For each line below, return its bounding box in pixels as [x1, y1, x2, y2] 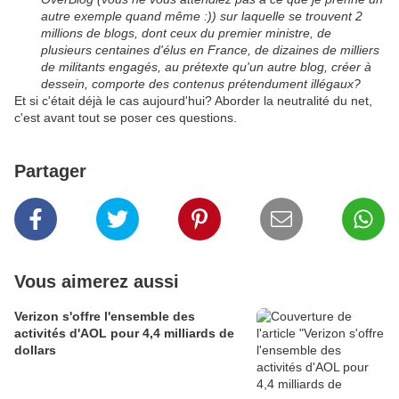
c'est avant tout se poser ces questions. [14, 110, 237, 126]
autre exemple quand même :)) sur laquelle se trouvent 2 [41, 9, 362, 24]
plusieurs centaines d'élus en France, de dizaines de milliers [41, 43, 379, 58]
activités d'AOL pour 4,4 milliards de [14, 326, 234, 341]
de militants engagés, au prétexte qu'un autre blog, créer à [41, 60, 371, 75]
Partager [14, 161, 86, 182]
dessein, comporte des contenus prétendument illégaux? [41, 77, 361, 92]
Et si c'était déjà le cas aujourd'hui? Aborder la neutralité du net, [14, 94, 372, 109]
